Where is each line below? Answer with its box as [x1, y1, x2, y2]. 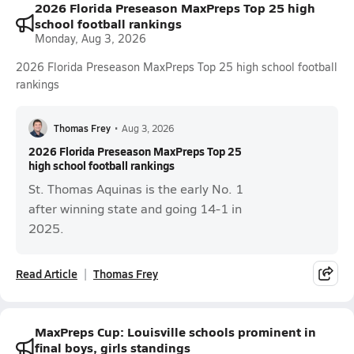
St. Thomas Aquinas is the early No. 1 [28, 180, 243, 197]
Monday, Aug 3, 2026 [35, 31, 146, 46]
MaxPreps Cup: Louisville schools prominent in [35, 322, 316, 341]
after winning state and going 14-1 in [28, 200, 242, 217]
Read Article [16, 265, 77, 281]
